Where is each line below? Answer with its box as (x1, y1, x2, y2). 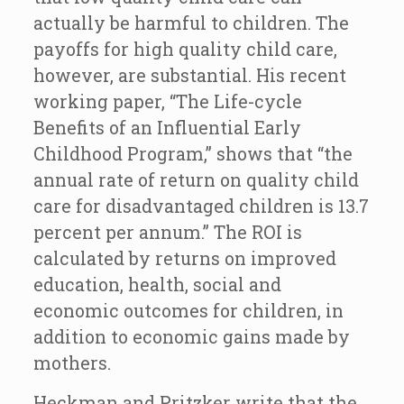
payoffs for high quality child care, (32, 37, 337, 60)
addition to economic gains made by (32, 325, 350, 348)
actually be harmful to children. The (32, 11, 349, 34)
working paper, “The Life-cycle (32, 89, 302, 113)
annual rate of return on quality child (32, 168, 359, 191)
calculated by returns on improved (32, 246, 336, 270)
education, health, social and (32, 272, 281, 296)
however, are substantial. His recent (32, 63, 346, 87)
